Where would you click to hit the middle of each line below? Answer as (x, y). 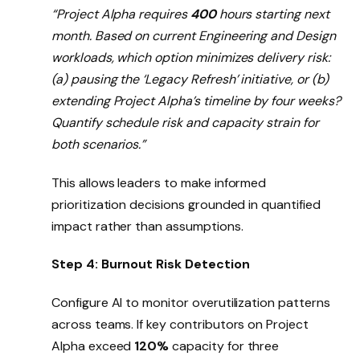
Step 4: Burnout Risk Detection (151, 264)
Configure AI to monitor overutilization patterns (191, 303)
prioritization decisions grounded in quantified (186, 204)
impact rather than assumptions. (147, 226)
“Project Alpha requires (121, 14)
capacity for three (224, 346)
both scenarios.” (99, 144)
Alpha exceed (93, 346)
